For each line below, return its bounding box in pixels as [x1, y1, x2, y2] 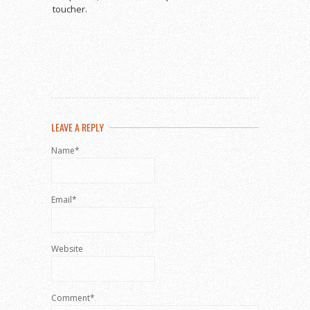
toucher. [53, 2, 87, 15]
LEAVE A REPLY [51, 119, 104, 134]
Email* [51, 193, 77, 206]
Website [51, 242, 83, 255]
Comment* [51, 291, 95, 304]
